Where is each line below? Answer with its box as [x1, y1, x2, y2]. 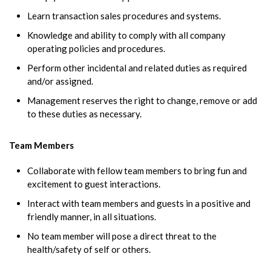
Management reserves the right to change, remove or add [27, 94, 257, 106]
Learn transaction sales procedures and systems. [27, 10, 221, 21]
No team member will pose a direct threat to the [27, 230, 217, 241]
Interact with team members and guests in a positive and [27, 197, 250, 209]
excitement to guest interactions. [27, 178, 160, 189]
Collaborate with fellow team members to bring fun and [27, 165, 247, 176]
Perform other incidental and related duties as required [27, 62, 247, 73]
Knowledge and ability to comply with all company [27, 29, 226, 41]
